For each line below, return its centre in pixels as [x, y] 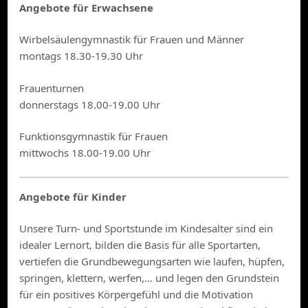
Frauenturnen [52, 88]
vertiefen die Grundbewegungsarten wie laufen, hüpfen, [152, 261]
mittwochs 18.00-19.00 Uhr [85, 153]
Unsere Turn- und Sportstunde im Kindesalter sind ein [146, 228]
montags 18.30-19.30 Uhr [81, 56]
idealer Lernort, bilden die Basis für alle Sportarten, [140, 245]
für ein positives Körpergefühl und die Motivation [136, 294]
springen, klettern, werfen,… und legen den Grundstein [150, 278]
